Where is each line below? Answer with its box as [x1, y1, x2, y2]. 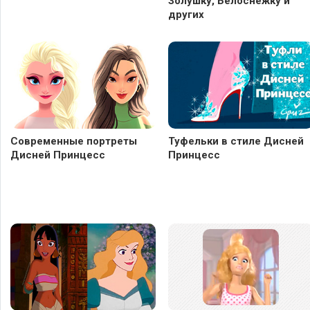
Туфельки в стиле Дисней [168, 135, 304, 148]
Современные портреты [10, 135, 137, 148]
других [168, 8, 204, 21]
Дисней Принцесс [10, 149, 105, 162]
